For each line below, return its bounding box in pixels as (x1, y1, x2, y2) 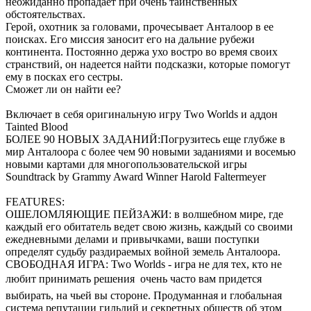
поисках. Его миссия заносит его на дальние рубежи (6, 33, 255, 46)
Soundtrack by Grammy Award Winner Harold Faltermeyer (6, 171, 266, 183)
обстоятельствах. (6, 8, 85, 21)
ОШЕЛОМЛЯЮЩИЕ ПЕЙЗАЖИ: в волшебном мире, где (6, 208, 283, 221)
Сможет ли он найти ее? (6, 83, 121, 96)
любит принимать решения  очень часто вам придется (6, 273, 262, 285)
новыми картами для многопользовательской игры (6, 158, 247, 171)
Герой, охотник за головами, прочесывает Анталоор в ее (6, 21, 274, 33)
